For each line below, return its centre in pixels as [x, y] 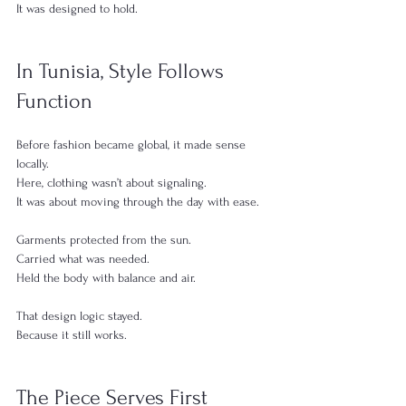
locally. [33, 163]
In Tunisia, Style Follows [123, 71]
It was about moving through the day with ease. [138, 201]
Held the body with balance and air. [106, 277]
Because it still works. [72, 334]
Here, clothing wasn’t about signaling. [111, 182]
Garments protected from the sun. [104, 239]
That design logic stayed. [79, 315]
